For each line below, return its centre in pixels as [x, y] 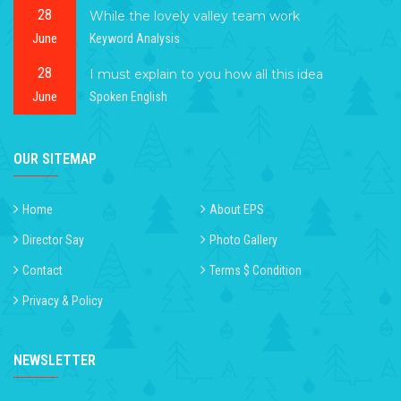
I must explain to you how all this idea [206, 74]
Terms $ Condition [256, 271]
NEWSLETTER [55, 361]
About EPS [237, 210]
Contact [43, 271]
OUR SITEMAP [55, 159]
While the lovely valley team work [195, 16]
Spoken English [128, 96]
